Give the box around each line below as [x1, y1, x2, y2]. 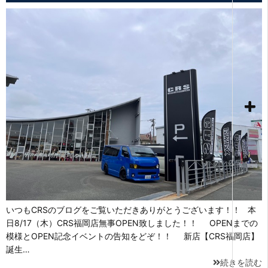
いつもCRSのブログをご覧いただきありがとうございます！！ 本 [6, 204, 256, 215]
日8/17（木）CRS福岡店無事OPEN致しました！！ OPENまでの [6, 217, 258, 228]
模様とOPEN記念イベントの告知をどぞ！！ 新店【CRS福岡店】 [6, 230, 259, 241]
